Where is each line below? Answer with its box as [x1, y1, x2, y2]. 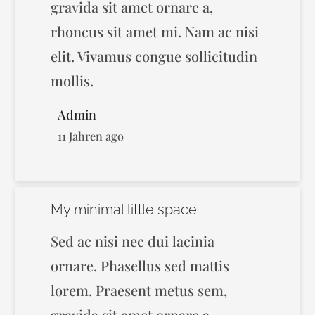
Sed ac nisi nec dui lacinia [51, 231, 215, 250]
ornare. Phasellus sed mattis [51, 256, 230, 275]
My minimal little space [51, 201, 198, 218]
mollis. [51, 71, 94, 90]
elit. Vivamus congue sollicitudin [51, 46, 258, 65]
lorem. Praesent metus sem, [51, 281, 228, 300]
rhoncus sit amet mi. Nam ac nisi [51, 22, 259, 41]
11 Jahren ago [58, 128, 124, 143]
